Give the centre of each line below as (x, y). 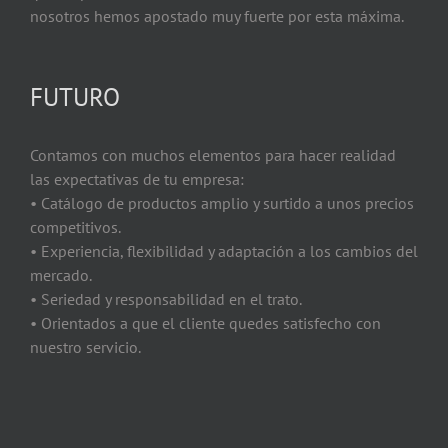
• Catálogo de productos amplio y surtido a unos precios (222, 202)
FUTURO (75, 96)
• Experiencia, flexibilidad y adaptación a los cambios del (224, 250)
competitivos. (75, 226)
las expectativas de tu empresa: (137, 178)
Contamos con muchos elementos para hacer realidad (213, 154)
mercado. (61, 274)
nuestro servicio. (85, 346)
